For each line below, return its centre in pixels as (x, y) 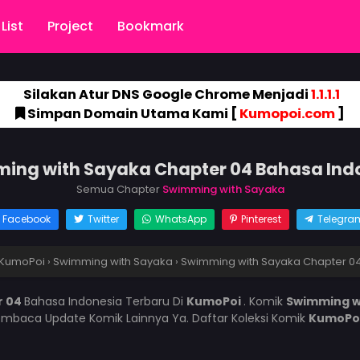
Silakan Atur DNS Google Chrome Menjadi (166, 94)
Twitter (103, 219)
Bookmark (151, 26)
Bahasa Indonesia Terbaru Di (105, 301)
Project (70, 26)
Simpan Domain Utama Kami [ (132, 114)
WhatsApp (180, 219)
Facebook (26, 219)
